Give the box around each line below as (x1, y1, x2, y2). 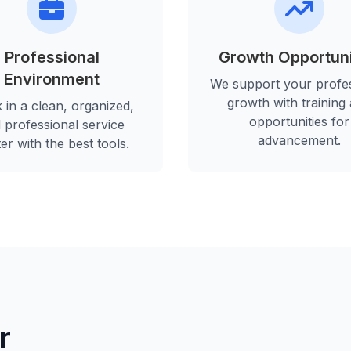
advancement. (258, 132, 341, 149)
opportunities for (249, 114, 349, 130)
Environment (4, 70, 100, 89)
